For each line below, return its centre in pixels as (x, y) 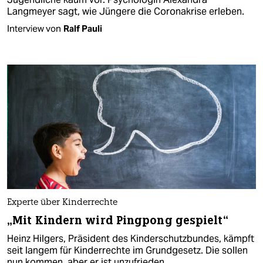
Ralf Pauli (83, 28)
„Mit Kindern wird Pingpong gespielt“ (118, 220)
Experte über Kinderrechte (62, 203)
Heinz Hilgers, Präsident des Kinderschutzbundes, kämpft (131, 238)
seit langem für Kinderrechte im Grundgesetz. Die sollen (127, 250)
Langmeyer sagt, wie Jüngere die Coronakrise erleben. (126, 11)
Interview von (34, 28)
